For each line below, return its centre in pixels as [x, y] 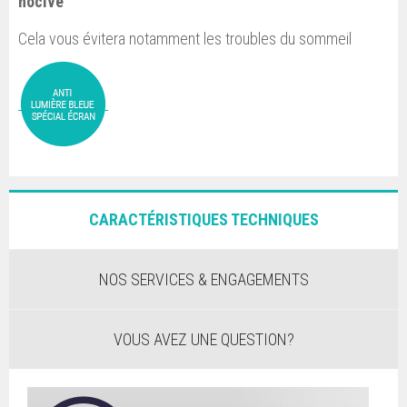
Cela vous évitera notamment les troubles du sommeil [185, 38]
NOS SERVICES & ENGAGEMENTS [203, 279]
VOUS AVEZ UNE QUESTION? [203, 339]
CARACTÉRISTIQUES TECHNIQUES [203, 219]
